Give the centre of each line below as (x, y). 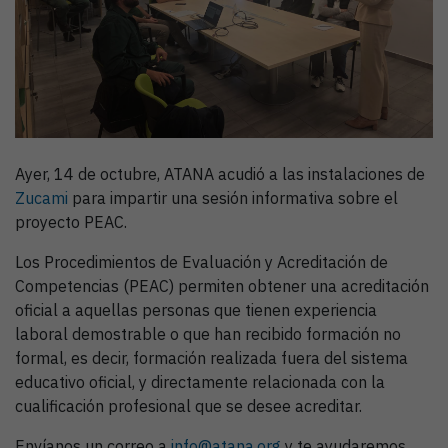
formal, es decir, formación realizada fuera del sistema (211, 357)
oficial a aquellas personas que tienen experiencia (196, 309)
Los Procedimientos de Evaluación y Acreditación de (201, 261)
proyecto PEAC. (71, 221)
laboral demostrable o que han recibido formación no (208, 333)
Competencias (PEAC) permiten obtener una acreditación (222, 285)
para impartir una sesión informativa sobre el (233, 197)
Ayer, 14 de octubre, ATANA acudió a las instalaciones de (220, 173)
